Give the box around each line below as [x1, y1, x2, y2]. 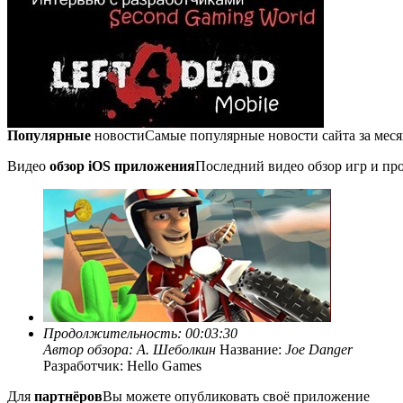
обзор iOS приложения [49, 158, 195, 174]
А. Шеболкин [137, 342, 216, 357]
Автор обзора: [43, 342, 137, 357]
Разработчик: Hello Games [43, 358, 201, 373]
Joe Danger [285, 342, 353, 357]
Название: [216, 342, 285, 357]
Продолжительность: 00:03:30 [43, 326, 237, 341]
